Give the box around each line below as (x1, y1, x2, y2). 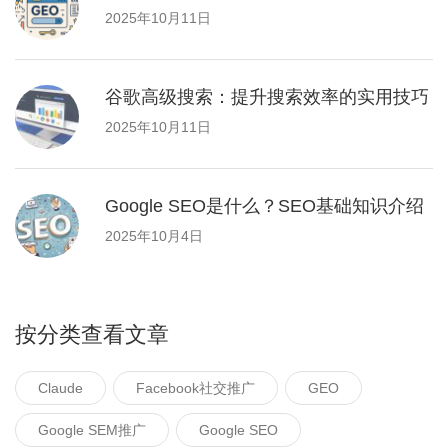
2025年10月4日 (105, 228, 203, 245)
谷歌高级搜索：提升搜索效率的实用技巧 (105, 87, 429, 108)
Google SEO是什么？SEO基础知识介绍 (105, 196, 424, 217)
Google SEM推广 (38, 422, 146, 439)
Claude (38, 380, 83, 397)
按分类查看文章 (15, 322, 169, 348)
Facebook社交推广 (136, 380, 255, 397)
